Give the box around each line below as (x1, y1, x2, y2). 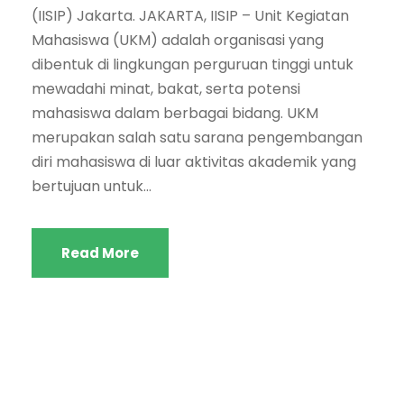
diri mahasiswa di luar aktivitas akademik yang (32, 151, 356, 172)
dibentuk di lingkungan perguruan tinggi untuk (32, 53, 353, 75)
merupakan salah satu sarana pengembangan (32, 126, 363, 148)
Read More (61, 243, 139, 262)
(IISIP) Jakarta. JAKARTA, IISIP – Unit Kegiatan (32, 5, 349, 26)
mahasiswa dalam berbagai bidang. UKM (32, 102, 318, 124)
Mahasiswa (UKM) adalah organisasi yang (32, 29, 324, 50)
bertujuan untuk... (32, 175, 151, 197)
